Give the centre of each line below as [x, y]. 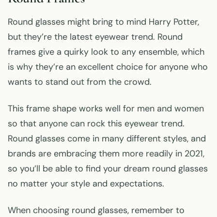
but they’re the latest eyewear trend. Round [95, 37]
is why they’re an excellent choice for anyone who [108, 67]
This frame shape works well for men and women [106, 108]
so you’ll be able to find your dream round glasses [108, 168]
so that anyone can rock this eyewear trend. [96, 123]
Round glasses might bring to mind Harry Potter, [103, 22]
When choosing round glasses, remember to [96, 210]
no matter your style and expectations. [86, 183]
